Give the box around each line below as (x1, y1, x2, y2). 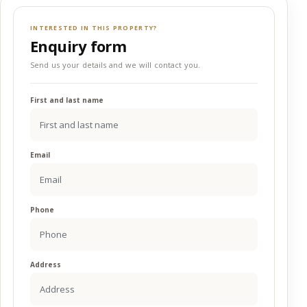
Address (30, 260, 61, 269)
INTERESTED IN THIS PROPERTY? (30, 23, 158, 32)
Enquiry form (30, 36, 127, 56)
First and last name (30, 95, 103, 105)
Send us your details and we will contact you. (30, 60, 200, 70)
